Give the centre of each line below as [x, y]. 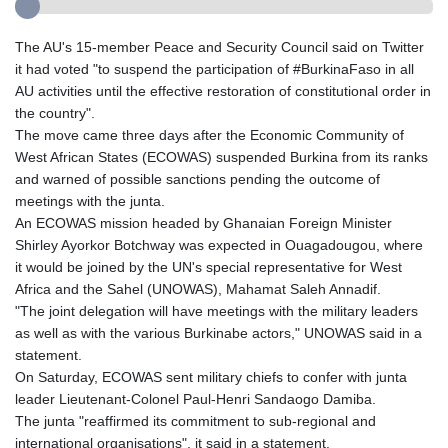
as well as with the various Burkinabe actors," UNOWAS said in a [218, 332]
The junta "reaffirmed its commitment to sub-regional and [195, 420]
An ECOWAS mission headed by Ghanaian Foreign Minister [203, 222]
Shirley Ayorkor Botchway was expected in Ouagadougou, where [219, 244]
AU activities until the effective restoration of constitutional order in [223, 90]
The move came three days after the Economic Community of [209, 134]
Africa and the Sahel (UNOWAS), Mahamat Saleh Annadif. [198, 288]
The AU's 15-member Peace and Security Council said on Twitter [219, 46]
